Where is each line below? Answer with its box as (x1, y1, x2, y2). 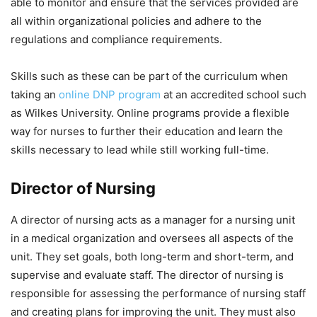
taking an (11, 87, 59, 101)
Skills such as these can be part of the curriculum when (11, 69, 288, 83)
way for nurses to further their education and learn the (11, 124, 283, 138)
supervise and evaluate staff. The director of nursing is (11, 267, 284, 282)
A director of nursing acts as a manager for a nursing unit (11, 212, 295, 226)
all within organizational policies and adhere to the (11, 13, 262, 28)
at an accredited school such (161, 87, 306, 101)
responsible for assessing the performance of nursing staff (11, 286, 306, 300)
